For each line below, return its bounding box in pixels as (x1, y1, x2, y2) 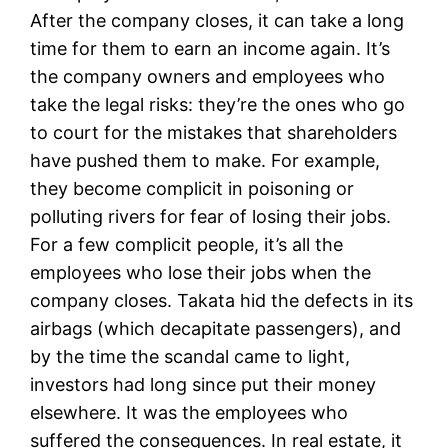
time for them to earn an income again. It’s (30, 37, 391, 59)
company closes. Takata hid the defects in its (30, 289, 414, 311)
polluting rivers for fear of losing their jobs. (30, 205, 392, 227)
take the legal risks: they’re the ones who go (30, 93, 406, 115)
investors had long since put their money (30, 373, 377, 395)
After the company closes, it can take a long (30, 9, 405, 31)
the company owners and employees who (30, 65, 386, 87)
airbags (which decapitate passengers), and (30, 317, 402, 339)
